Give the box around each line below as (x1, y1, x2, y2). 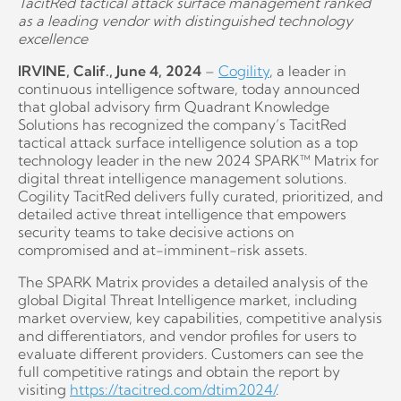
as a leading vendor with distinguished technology (18, 12, 353, 30)
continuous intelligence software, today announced (18, 80, 360, 98)
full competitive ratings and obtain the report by (18, 363, 340, 381)
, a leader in (269, 62, 346, 81)
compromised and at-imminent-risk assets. (18, 241, 308, 260)
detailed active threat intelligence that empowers (18, 205, 346, 224)
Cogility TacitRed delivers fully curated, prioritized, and (18, 187, 383, 206)
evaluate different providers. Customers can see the (18, 345, 363, 363)
